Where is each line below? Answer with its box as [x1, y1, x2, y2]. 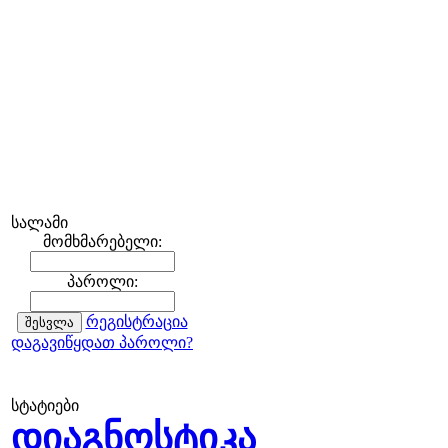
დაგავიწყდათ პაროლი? [11, 334, 193, 351]
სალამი [11, 214, 68, 231]
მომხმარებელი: [42, 233, 162, 250]
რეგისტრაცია [85, 313, 188, 330]
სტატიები [11, 397, 79, 414]
